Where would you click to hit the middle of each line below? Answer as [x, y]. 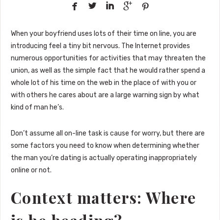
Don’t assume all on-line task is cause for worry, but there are [108, 134]
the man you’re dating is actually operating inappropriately [104, 158]
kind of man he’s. [37, 108]
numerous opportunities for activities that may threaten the [108, 58]
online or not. [31, 170]
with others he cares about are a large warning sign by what [105, 95]
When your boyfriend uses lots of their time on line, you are [103, 34]
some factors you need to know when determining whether [105, 146]
